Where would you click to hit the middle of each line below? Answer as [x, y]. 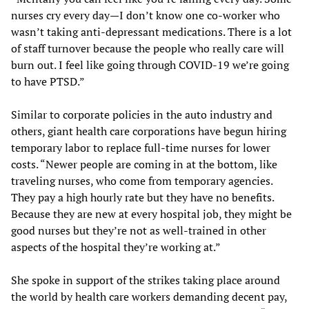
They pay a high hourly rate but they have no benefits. [142, 198]
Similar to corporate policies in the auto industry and [142, 115]
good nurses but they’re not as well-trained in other [139, 231]
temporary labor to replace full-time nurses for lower [141, 148]
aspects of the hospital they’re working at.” [116, 247]
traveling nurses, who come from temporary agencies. [142, 181]
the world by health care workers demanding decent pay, [149, 297]
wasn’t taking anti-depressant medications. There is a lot [151, 32]
